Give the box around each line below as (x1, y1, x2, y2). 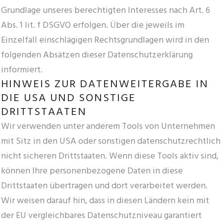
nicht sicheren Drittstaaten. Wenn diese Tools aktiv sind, (1, 149, 219, 164)
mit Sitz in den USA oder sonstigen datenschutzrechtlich (1, 134, 221, 149)
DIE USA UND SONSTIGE (1, 89, 136, 107)
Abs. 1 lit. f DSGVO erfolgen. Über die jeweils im (1, 18, 184, 33)
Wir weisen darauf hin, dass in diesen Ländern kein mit (1, 193, 209, 208)
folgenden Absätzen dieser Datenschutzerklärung (1, 48, 193, 62)
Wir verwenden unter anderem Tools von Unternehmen (1, 119, 215, 134)
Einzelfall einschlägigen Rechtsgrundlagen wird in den (1, 33, 209, 48)
